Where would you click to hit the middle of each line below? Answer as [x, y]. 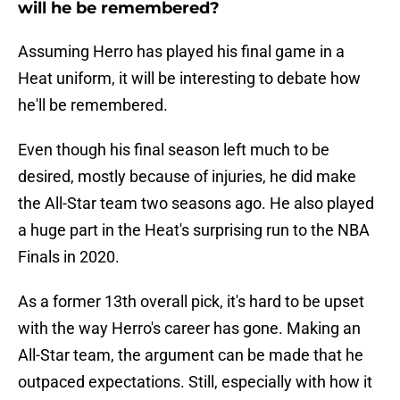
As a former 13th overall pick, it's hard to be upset [191, 302]
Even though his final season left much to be [174, 150]
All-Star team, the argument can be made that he [191, 355]
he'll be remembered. [93, 105]
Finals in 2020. [69, 257]
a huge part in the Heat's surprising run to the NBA [194, 230]
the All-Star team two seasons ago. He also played [196, 204]
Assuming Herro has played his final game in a [181, 52]
